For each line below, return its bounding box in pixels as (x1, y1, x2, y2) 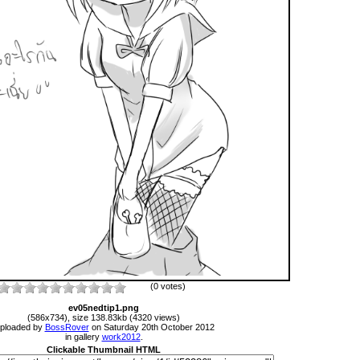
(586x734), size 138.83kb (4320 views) (27, 312, 180, 322)
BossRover (44, 321, 89, 332)
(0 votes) (150, 280, 186, 291)
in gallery (64, 331, 102, 342)
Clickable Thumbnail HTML (47, 344, 161, 354)
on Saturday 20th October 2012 (88, 321, 215, 332)
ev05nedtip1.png (68, 302, 139, 313)
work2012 (101, 331, 141, 342)
